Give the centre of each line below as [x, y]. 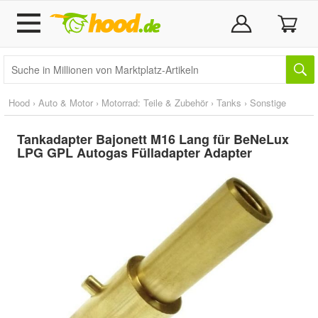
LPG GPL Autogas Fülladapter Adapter [135, 153]
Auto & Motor [66, 103]
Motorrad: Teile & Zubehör [155, 103]
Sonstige [268, 103]
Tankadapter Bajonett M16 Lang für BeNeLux [153, 139]
